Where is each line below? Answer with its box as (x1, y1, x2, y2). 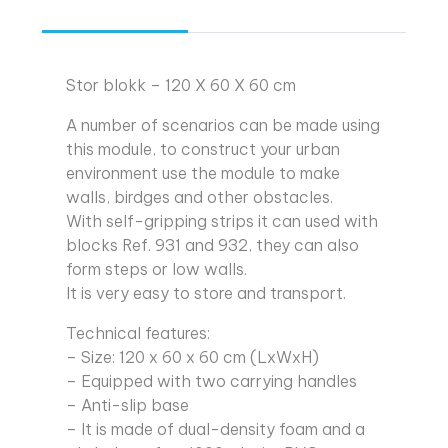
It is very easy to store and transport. (66, 283, 346, 304)
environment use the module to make (66, 163, 340, 184)
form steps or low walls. (66, 259, 247, 280)
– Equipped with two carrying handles (66, 371, 357, 392)
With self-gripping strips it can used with (66, 211, 378, 232)
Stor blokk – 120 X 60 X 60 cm (66, 75, 296, 96)
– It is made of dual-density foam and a (66, 419, 365, 440)
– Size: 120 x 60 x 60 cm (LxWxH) (66, 347, 319, 368)
